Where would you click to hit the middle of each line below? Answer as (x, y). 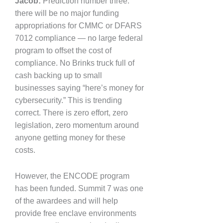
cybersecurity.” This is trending (68, 101)
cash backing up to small (58, 76)
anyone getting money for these (70, 138)
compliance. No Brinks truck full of (75, 63)
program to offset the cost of (63, 51)
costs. (25, 150)
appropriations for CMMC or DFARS (78, 26)
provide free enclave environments (76, 214)
